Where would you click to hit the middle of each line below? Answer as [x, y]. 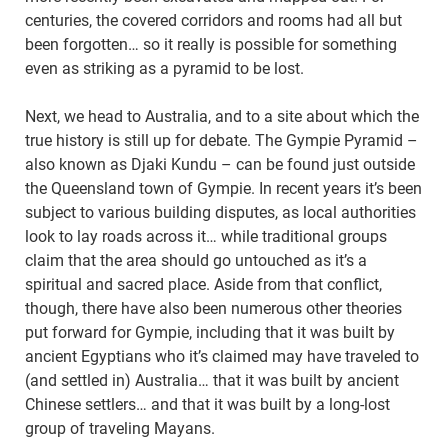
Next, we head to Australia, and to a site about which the [222, 117]
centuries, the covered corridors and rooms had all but [213, 21]
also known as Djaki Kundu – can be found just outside [220, 165]
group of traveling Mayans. [120, 429]
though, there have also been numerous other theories [213, 309]
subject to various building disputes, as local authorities [220, 213]
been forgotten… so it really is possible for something [211, 45]
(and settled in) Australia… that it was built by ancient [212, 381]
